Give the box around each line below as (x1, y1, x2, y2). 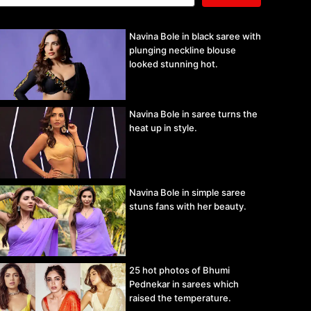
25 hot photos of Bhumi (129, 264, 230, 276)
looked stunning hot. (129, 58, 218, 69)
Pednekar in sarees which (129, 278, 239, 289)
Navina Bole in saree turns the (129, 108, 258, 120)
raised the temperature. (129, 292, 231, 303)
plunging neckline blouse (129, 44, 236, 56)
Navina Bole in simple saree (129, 186, 246, 198)
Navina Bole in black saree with (129, 30, 261, 42)
